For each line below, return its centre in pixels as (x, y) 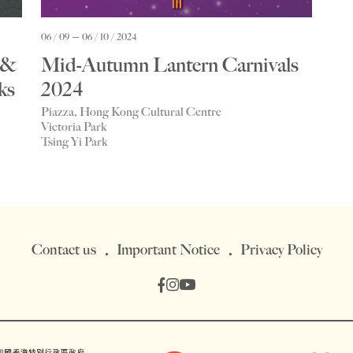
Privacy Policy (281, 250)
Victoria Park (74, 126)
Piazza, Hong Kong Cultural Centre (131, 111)
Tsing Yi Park (74, 141)
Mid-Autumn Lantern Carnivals (170, 65)
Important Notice (168, 250)
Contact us (63, 250)
